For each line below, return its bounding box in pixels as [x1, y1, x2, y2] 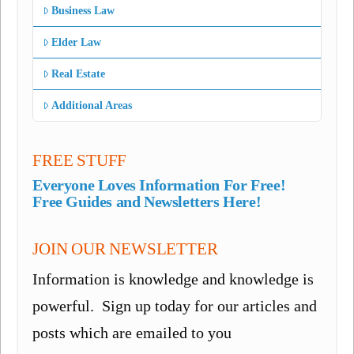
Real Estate [51, 67, 106, 80]
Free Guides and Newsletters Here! [32, 193, 262, 211]
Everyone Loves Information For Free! [32, 176, 286, 194]
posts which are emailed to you [32, 324, 232, 342]
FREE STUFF [32, 150, 127, 170]
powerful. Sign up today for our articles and [32, 297, 318, 315]
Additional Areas [51, 100, 133, 112]
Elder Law [51, 36, 102, 48]
